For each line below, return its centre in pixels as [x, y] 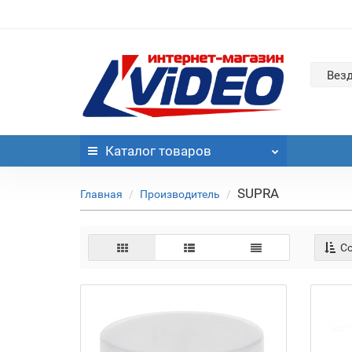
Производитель [180, 194]
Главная [101, 194]
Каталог [130, 151]
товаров [183, 151]
